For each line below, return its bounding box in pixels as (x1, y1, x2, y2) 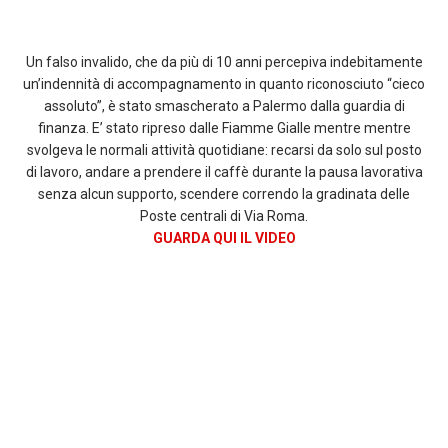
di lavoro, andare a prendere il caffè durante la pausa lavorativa (25, 164, 423, 180)
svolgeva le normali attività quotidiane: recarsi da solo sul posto (26, 142, 422, 158)
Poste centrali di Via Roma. (140, 208, 308, 224)
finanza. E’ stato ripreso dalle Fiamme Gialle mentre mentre (37, 120, 411, 136)
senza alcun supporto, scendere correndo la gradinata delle (38, 186, 410, 202)
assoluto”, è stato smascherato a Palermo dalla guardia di (43, 98, 405, 114)
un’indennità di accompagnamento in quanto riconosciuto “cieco (23, 76, 425, 92)
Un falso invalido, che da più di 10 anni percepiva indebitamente (25, 54, 423, 70)
